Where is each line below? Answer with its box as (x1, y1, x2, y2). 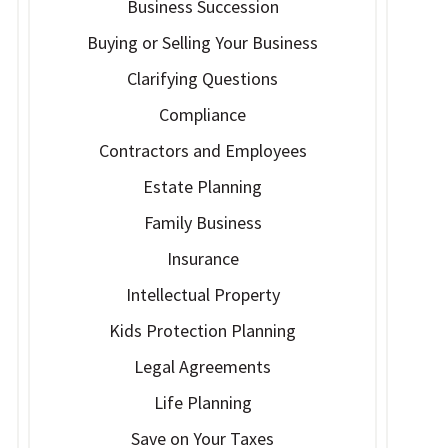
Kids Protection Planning (109, 319, 297, 342)
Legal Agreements (134, 355, 272, 378)
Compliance (159, 103, 247, 126)
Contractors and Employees (98, 139, 307, 162)
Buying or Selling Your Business (87, 31, 319, 54)
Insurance (166, 247, 239, 270)
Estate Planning (143, 175, 263, 198)
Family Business (143, 211, 262, 234)
